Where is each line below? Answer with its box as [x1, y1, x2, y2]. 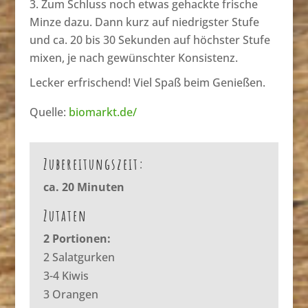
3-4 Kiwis [43, 268, 89, 284]
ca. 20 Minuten [43, 179, 124, 195]
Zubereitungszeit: [43, 154, 144, 174]
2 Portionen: [43, 231, 111, 247]
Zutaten [43, 206, 87, 225]
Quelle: [29, 104, 69, 120]
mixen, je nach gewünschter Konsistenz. [29, 50, 238, 66]
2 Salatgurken [43, 250, 115, 265]
